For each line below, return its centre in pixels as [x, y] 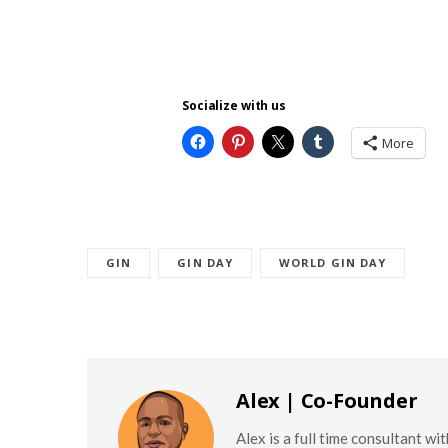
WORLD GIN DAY [333, 262]
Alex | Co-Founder [327, 400]
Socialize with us [233, 105]
